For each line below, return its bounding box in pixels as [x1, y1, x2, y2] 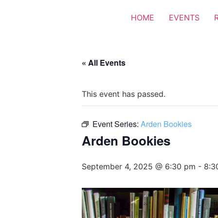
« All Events [82, 57, 126, 68]
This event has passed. [82, 89, 165, 99]
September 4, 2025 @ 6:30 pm [82, 162, 196, 171]
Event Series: [92, 118, 141, 129]
